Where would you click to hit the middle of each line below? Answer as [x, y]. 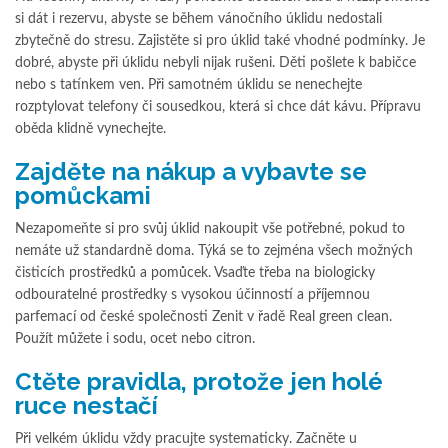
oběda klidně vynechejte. [90, 129]
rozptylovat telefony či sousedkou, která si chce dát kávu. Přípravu [218, 107]
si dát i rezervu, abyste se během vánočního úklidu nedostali [198, 19]
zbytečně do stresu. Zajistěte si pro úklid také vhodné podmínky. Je [220, 41]
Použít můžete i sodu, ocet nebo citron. [135, 339]
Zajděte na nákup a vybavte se [191, 172]
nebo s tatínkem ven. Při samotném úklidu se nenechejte [188, 85]
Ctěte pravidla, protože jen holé [199, 382]
